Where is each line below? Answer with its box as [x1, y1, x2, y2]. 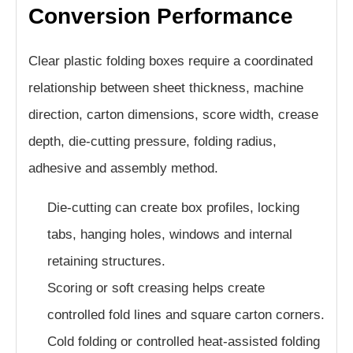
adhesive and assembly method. [28, 161, 218, 176]
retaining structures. [47, 254, 165, 269]
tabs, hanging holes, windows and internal [47, 227, 292, 243]
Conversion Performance [28, 4, 293, 29]
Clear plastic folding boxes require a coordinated [28, 54, 313, 69]
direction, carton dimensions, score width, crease [28, 107, 318, 123]
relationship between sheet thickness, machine [28, 80, 303, 96]
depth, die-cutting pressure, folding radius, [28, 134, 277, 150]
